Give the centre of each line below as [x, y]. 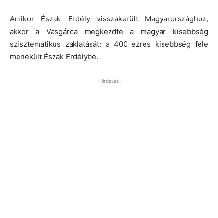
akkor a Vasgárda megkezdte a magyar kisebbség [109, 31]
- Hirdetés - [109, 81]
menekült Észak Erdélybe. [54, 56]
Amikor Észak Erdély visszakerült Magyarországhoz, [109, 18]
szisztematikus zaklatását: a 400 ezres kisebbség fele [109, 44]
